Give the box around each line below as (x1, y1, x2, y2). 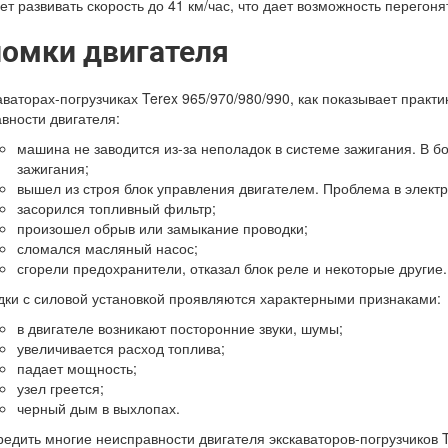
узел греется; (16, 378, 104, 398)
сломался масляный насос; (16, 238, 198, 258)
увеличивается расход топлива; (16, 338, 225, 358)
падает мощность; (16, 358, 137, 378)
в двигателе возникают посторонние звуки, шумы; (16, 318, 343, 338)
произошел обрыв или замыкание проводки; (16, 218, 308, 238)
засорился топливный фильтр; (16, 198, 216, 218)
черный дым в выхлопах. (16, 398, 180, 418)
